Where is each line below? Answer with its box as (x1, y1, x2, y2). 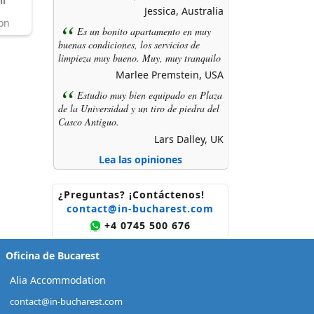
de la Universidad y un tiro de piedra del (58, 101, 219, 115)
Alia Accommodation (10, 273, 106, 287)
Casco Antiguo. (58, 114, 119, 128)
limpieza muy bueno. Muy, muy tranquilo (58, 50, 221, 64)
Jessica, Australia (144, 4, 224, 18)
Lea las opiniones (98, 152, 182, 166)
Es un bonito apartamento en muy (77, 24, 211, 38)
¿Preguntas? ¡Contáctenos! (58, 187, 205, 201)
